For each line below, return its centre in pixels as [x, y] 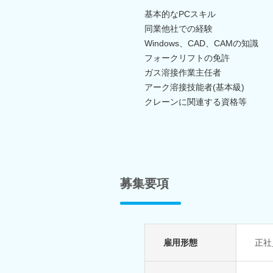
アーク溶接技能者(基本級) [194, 87]
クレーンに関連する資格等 [196, 101]
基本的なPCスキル [180, 14]
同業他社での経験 [179, 28]
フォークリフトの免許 [187, 58]
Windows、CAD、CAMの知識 [201, 43]
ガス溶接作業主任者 [183, 72]
